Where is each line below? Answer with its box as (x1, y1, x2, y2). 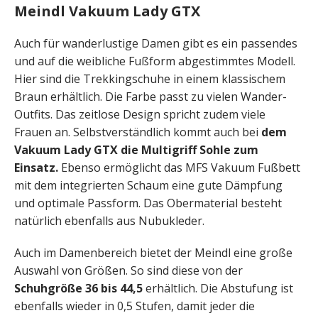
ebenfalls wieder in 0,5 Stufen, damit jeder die (14, 298, 255, 314)
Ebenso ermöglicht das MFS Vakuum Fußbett (58, 160, 300, 176)
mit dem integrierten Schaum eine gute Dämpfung (14, 177, 283, 194)
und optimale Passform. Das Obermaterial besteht (14, 195, 282, 212)
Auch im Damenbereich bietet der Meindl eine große (14, 245, 292, 261)
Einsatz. (14, 160, 58, 176)
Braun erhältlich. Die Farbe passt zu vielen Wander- (14, 89, 287, 105)
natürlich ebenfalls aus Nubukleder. (14, 213, 204, 229)
